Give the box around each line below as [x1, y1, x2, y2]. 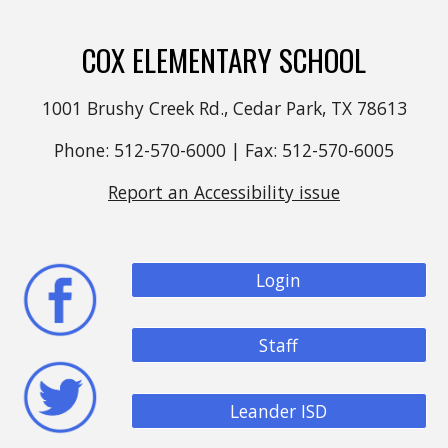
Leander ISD [230, 398, 328, 423]
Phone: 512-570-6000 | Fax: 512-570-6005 [54, 137, 394, 162]
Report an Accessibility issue [108, 179, 340, 204]
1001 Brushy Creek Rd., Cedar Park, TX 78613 [41, 95, 407, 120]
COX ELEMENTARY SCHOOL [82, 37, 366, 81]
